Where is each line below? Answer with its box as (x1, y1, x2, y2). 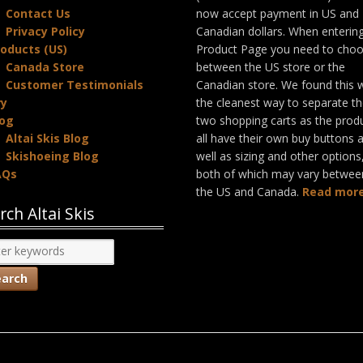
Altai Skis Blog (6, 130, 90, 146)
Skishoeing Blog (6, 147, 100, 164)
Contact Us (6, 5, 71, 21)
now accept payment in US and (196, 5, 360, 21)
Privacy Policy (6, 23, 86, 39)
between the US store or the (196, 58, 346, 75)
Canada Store (6, 58, 85, 75)
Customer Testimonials (6, 76, 144, 92)
